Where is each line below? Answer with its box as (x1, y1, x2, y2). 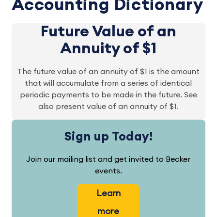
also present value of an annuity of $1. (38, 103, 179, 110)
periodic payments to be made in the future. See (19, 91, 197, 99)
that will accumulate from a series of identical (25, 79, 192, 87)
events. (94, 167, 122, 175)
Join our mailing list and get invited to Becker (26, 155, 191, 163)
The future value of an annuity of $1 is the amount (17, 68, 200, 76)
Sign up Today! (64, 131, 153, 143)
